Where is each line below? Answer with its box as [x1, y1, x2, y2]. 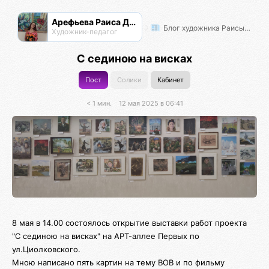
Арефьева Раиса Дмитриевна [128, 17, 136, 27]
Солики [117, 76, 142, 84]
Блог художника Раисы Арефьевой [161, 23, 244, 32]
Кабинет [157, 76, 184, 84]
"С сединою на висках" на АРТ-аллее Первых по [12, 231, 199, 241]
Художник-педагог [51, 27, 118, 36]
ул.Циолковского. [12, 244, 80, 254]
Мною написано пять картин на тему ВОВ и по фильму [12, 257, 225, 267]
